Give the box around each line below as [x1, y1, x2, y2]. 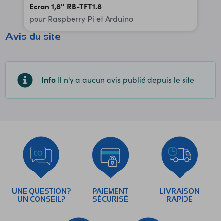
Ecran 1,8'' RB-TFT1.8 [29, 1, 102, 12]
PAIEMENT [92, 187, 129, 195]
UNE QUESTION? [11, 187, 71, 195]
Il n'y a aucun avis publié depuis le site [57, 74, 194, 85]
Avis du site [5, 31, 61, 43]
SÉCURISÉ [92, 195, 129, 203]
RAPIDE [166, 195, 193, 203]
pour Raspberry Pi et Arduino [29, 13, 133, 24]
